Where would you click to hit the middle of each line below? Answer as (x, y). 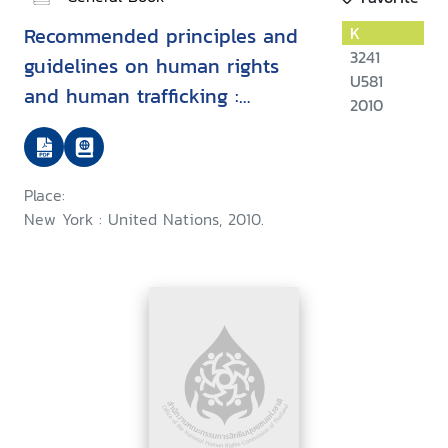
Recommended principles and (161, 36)
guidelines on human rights (151, 66)
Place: (44, 195)
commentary (80, 126)
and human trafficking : (131, 96)
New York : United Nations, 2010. (144, 219)
